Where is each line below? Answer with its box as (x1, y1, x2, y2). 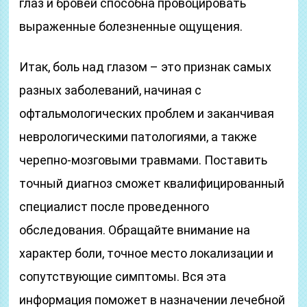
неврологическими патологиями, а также (19, 130, 258, 144)
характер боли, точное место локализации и (19, 246, 274, 260)
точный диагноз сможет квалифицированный (19, 176, 285, 191)
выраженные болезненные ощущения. (19, 19, 243, 34)
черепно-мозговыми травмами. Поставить (19, 153, 268, 167)
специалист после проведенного (19, 199, 210, 214)
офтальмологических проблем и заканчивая (19, 106, 275, 121)
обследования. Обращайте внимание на (19, 223, 251, 237)
